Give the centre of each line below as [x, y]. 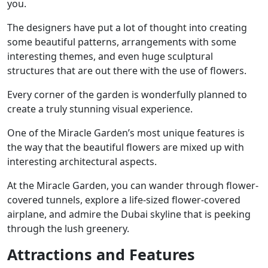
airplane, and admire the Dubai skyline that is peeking [129, 214]
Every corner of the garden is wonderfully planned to [127, 95]
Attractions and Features [101, 255]
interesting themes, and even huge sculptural [110, 57]
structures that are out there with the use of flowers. [127, 71]
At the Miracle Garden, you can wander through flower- [133, 186]
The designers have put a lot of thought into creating [127, 28]
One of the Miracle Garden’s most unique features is [126, 133]
